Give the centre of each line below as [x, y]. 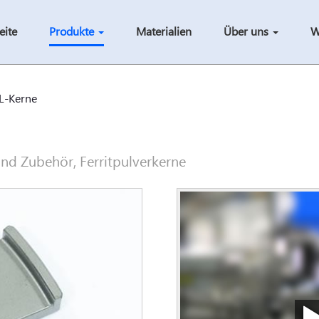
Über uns [248, 32]
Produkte [73, 32]
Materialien [164, 32]
